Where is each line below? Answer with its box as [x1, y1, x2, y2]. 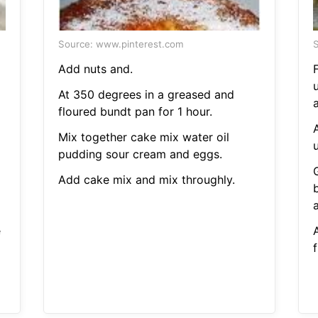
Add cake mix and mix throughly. [57, 172, 235, 187]
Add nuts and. [57, 62, 133, 77]
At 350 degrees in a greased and [57, 87, 234, 102]
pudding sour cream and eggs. [57, 147, 222, 162]
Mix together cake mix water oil [57, 130, 229, 145]
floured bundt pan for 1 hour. [57, 104, 212, 119]
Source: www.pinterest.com [57, 38, 184, 50]
